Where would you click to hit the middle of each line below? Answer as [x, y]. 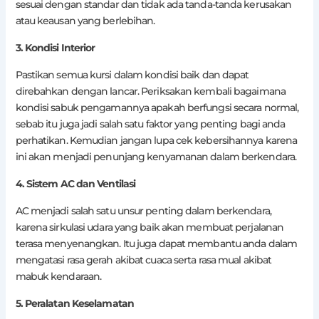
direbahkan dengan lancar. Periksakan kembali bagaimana [150, 91]
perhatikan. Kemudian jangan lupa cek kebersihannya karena [156, 141]
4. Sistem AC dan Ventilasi [75, 184]
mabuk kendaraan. [58, 277]
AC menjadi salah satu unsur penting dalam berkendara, [143, 211]
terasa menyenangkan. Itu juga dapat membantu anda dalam [156, 244]
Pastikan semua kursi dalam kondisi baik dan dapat [132, 75]
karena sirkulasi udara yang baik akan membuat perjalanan [150, 228]
